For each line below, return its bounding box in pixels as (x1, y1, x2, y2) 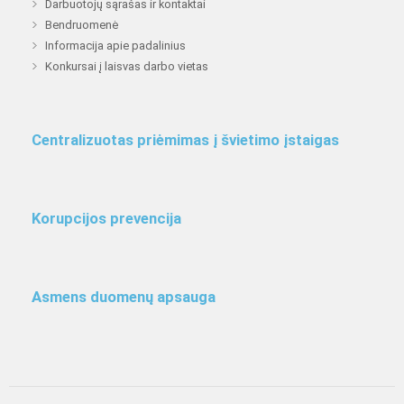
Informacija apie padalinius (45, 39, 186, 53)
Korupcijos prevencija (32, 209, 181, 228)
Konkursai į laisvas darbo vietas (45, 60, 208, 74)
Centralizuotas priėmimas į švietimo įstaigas (32, 131, 339, 150)
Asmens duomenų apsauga (32, 288, 216, 307)
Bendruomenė (45, 18, 118, 32)
